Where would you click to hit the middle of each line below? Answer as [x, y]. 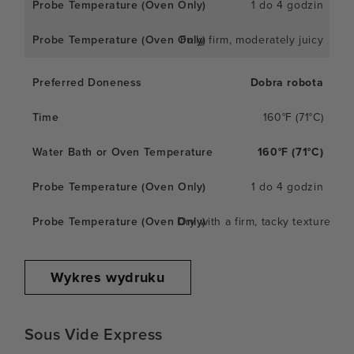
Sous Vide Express [93, 334]
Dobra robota [287, 82]
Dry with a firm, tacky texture [254, 221]
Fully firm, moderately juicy [252, 40]
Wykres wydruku [107, 277]
